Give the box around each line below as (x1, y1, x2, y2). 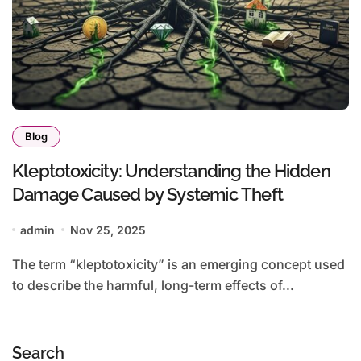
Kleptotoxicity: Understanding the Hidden (12, 160, 330, 181)
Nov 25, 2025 (69, 222, 146, 237)
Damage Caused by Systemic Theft (12, 183, 283, 205)
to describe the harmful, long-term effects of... (12, 276, 294, 293)
